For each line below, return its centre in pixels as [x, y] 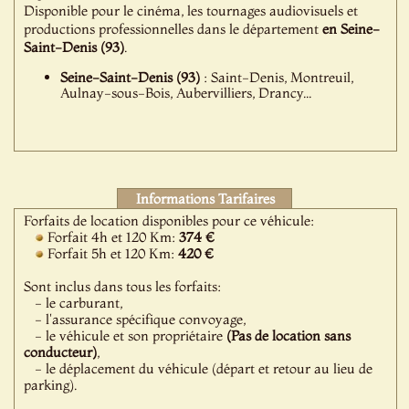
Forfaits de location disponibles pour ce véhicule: [171, 220]
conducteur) [61, 352]
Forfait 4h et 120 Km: [112, 237]
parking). [51, 385]
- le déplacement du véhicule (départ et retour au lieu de [199, 368]
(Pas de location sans [289, 336]
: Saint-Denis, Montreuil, [277, 77]
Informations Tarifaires [205, 199]
